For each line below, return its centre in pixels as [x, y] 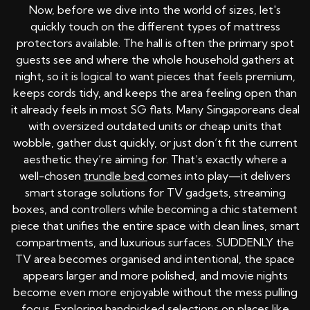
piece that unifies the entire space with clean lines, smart [155, 226]
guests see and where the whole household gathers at [155, 60]
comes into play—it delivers [219, 176]
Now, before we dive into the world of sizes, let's [155, 10]
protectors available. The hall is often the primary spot [155, 43]
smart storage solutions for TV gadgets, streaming [155, 193]
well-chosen [52, 176]
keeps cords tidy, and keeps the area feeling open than [155, 93]
